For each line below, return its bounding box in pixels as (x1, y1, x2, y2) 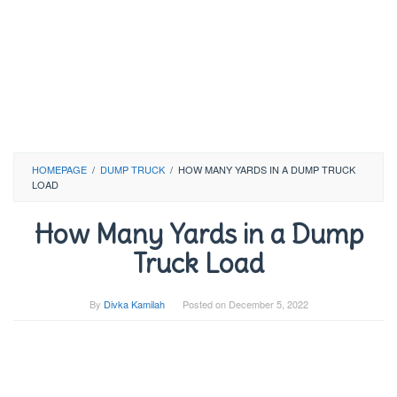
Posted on (182, 297, 229, 311)
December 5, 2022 (228, 297, 308, 311)
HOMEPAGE (32, 162, 87, 176)
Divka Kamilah (103, 297, 165, 311)
